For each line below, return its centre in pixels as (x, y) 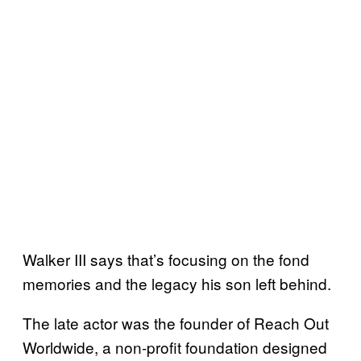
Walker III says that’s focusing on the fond (166, 259)
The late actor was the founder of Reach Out (176, 322)
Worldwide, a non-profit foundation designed (175, 346)
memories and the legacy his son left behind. (177, 283)
